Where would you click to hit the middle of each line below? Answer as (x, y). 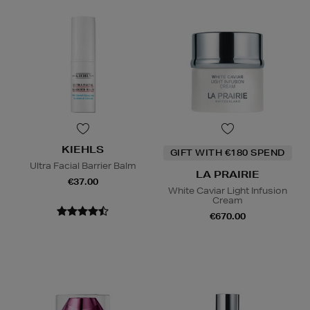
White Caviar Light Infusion (227, 191)
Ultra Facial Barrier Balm (83, 166)
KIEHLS (83, 150)
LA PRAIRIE (227, 175)
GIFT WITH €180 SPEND (227, 153)
